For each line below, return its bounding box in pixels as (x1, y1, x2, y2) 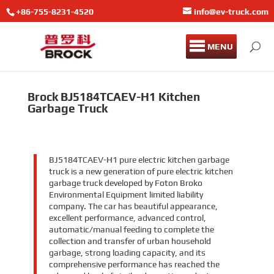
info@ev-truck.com (194, 6, 269, 17)
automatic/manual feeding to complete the (48, 224, 214, 234)
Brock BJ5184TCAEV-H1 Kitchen (27, 89, 200, 103)
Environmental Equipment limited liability (48, 189, 203, 199)
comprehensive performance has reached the (48, 259, 220, 269)
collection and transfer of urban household (48, 235, 211, 246)
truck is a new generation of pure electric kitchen (48, 166, 233, 176)
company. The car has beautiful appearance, (48, 201, 218, 211)
